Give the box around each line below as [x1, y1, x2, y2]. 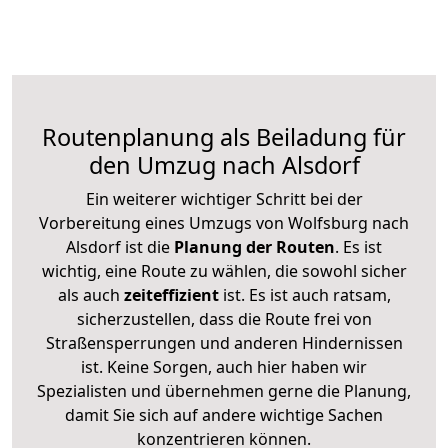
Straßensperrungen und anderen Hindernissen [45, 331, 403, 354]
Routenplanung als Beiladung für [42, 120, 406, 153]
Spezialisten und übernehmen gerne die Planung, [37, 379, 411, 402]
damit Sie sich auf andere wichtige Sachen [65, 403, 383, 426]
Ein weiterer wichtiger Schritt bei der [85, 187, 363, 210]
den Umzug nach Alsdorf [88, 148, 360, 181]
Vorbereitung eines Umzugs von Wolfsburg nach [39, 211, 409, 234]
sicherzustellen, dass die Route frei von [76, 307, 372, 330]
